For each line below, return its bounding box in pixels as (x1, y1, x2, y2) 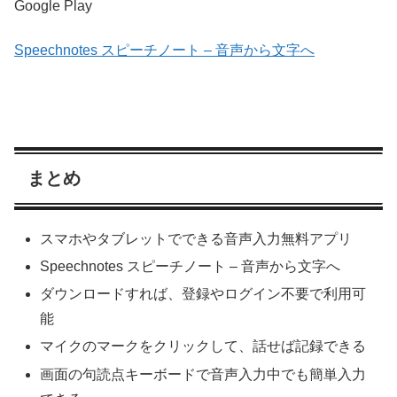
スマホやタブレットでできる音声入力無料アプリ (40, 230, 353, 246)
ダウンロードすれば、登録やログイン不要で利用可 (40, 286, 367, 302)
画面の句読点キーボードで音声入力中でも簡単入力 (40, 366, 367, 382)
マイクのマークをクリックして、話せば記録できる (40, 339, 367, 354)
